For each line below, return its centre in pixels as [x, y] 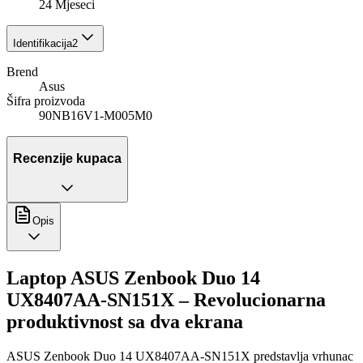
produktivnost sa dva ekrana [125, 322]
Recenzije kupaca [67, 158]
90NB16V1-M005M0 [96, 116]
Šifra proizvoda [46, 101]
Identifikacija [43, 44]
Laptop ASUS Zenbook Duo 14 [133, 278]
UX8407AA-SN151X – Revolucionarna [166, 300]
